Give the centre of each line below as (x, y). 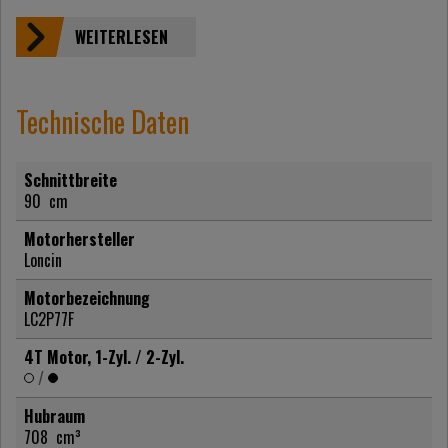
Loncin (43, 259)
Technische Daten (102, 121)
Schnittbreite (70, 179)
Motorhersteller (79, 238)
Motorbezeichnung (87, 297)
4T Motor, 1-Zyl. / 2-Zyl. (104, 356)
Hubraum (54, 415)
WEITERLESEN (121, 36)
